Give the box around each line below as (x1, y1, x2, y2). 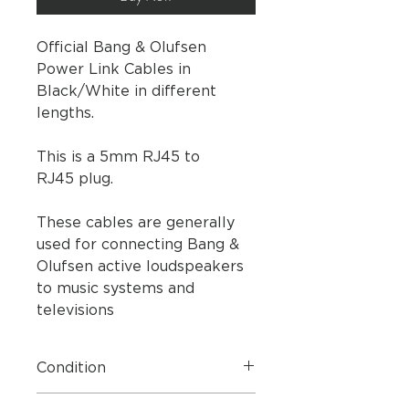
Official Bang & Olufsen (37, 40, 206, 56)
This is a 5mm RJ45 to (37, 150, 200, 165)
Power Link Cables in (37, 62, 191, 78)
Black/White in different (37, 84, 216, 100)
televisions (37, 303, 114, 319)
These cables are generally (37, 215, 235, 231)
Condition (37, 361, 106, 376)
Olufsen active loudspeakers (37, 259, 244, 275)
